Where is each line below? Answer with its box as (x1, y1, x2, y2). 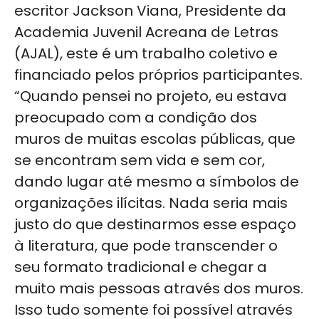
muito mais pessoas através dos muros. (14, 278, 303, 299)
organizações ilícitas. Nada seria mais (14, 193, 288, 214)
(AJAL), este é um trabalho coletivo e (14, 43, 278, 64)
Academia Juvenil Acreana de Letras (14, 22, 278, 43)
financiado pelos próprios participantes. (14, 65, 303, 85)
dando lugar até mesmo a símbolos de (14, 172, 299, 192)
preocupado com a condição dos (14, 108, 257, 128)
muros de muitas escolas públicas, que (14, 129, 296, 150)
